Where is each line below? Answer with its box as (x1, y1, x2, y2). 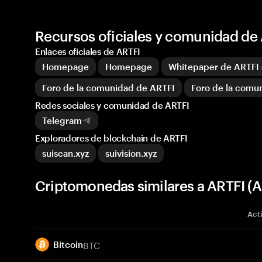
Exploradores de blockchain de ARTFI (35, 133, 188, 143)
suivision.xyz (105, 148, 157, 158)
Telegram (42, 115, 82, 126)
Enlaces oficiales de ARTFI (35, 46, 141, 57)
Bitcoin (53, 239, 83, 250)
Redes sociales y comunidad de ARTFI (35, 100, 189, 111)
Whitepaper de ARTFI (168, 61, 259, 72)
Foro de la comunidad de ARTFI (42, 82, 175, 93)
